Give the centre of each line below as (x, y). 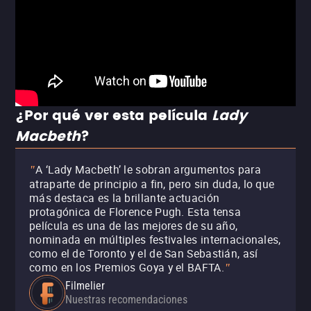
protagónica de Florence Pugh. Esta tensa (135, 212)
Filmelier (85, 286)
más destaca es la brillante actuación (125, 198)
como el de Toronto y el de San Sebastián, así (144, 253)
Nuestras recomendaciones (126, 300)
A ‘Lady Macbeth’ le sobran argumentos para (148, 169)
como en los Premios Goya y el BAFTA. (127, 267)
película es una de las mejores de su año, (134, 226)
